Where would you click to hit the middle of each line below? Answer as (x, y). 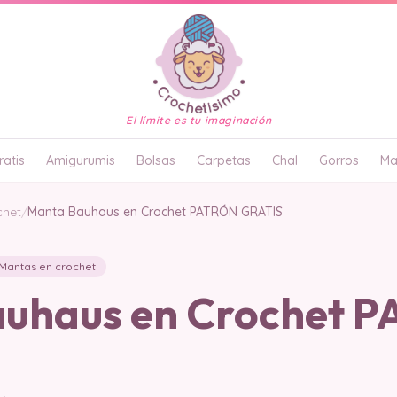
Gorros (339, 160)
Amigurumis (81, 160)
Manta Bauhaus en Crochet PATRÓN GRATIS (155, 212)
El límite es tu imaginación (198, 120)
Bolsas (156, 160)
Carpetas (224, 160)
